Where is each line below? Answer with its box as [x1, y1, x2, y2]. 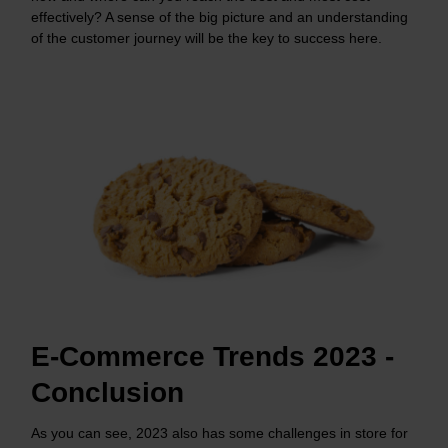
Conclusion [31, 377, 184, 409]
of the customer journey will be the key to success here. [31, 29, 382, 46]
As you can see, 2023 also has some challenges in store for [31, 425, 408, 442]
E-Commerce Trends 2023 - [31, 341, 394, 373]
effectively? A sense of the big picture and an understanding [31, 8, 408, 25]
